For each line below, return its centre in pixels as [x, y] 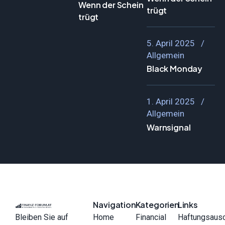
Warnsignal [169, 128]
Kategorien [157, 205]
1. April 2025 [171, 102]
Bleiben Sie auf [42, 217]
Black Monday [175, 69]
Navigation [115, 205]
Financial [151, 217]
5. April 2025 [171, 43]
